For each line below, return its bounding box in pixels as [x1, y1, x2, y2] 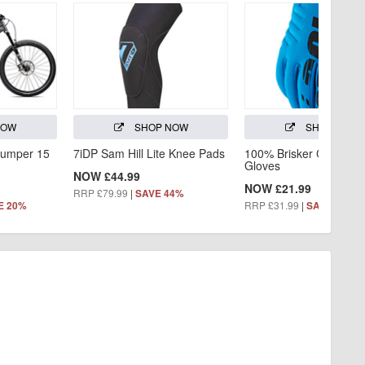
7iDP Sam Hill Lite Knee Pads [73, 144, 226, 161]
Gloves [244, 156, 280, 174]
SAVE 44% [135, 186, 185, 200]
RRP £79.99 [73, 185, 129, 200]
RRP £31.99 [244, 197, 299, 212]
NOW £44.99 [73, 167, 141, 184]
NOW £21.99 [244, 179, 311, 196]
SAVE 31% [306, 198, 355, 213]
